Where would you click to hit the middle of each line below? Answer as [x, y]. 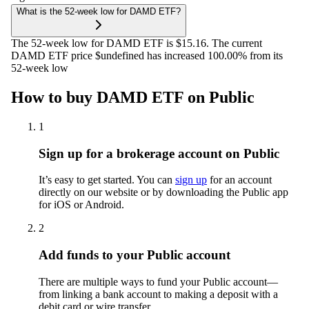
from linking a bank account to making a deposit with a [158, 294]
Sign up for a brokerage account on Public [159, 153]
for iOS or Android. [81, 205]
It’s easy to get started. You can [107, 180]
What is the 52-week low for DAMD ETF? [99, 12]
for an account [239, 180]
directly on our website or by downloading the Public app [163, 192]
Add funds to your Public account [134, 255]
